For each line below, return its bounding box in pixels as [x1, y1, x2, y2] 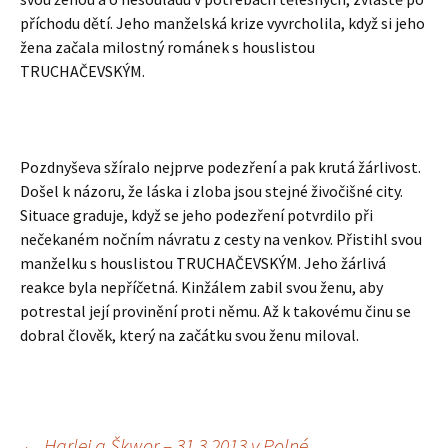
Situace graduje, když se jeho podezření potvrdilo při [20, 205, 373, 225]
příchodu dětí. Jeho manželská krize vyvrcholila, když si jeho [20, 13, 425, 33]
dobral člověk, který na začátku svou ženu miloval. [20, 325, 359, 345]
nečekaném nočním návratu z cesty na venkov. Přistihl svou [20, 229, 422, 249]
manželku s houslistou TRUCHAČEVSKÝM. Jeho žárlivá [20, 253, 386, 273]
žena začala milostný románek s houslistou [20, 37, 315, 57]
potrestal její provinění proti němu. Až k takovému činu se [20, 301, 411, 321]
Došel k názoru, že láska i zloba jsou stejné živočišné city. [20, 181, 403, 201]
